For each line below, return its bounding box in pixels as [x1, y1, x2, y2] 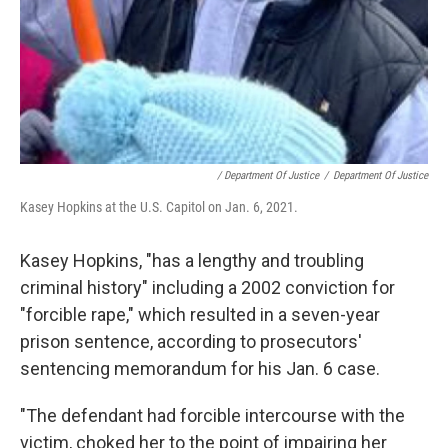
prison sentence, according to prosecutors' [20, 330, 362, 352]
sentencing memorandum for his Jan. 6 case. [20, 357, 380, 379]
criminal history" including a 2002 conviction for [20, 276, 395, 298]
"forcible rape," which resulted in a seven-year [20, 303, 380, 325]
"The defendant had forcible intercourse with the [20, 404, 405, 426]
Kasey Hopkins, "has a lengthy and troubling [20, 249, 364, 271]
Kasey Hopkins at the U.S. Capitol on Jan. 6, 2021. [20, 198, 298, 215]
